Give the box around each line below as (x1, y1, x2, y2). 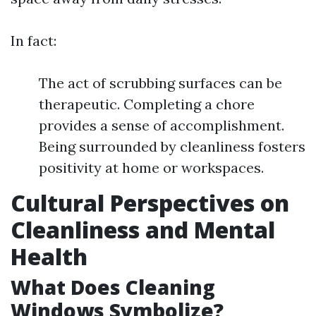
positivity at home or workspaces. (39, 159, 264, 176)
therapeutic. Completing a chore (39, 95, 255, 113)
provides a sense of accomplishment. (39, 116, 284, 134)
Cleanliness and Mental (11, 214, 275, 245)
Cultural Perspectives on (11, 188, 289, 218)
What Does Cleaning (11, 274, 215, 300)
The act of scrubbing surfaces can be (39, 74, 282, 92)
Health (11, 241, 87, 272)
